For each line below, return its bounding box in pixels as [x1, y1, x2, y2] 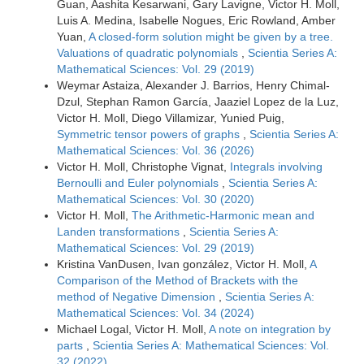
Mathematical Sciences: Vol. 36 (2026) [57, 143, 254, 157]
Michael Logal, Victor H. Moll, [57, 322, 209, 336]
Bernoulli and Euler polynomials [57, 175, 222, 189]
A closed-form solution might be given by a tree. [89, 29, 333, 43]
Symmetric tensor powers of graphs [57, 127, 243, 141]
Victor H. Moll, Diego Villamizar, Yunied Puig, [57, 110, 284, 124]
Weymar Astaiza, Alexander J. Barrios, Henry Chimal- [57, 78, 330, 92]
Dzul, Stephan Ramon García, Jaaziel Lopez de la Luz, [57, 94, 339, 108]
